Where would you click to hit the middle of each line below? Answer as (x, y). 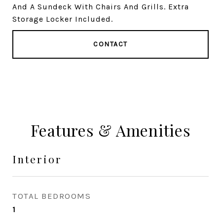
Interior (37, 159)
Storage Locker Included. (63, 19)
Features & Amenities (110, 130)
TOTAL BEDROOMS (52, 196)
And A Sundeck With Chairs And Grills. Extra (101, 7)
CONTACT (110, 44)
